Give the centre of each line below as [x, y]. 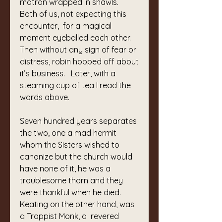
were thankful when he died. [71, 192]
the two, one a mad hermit [68, 133]
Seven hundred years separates [78, 121]
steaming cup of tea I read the [75, 85]
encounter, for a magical [66, 26]
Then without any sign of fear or [78, 50]
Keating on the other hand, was [77, 204]
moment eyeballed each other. [75, 38]
